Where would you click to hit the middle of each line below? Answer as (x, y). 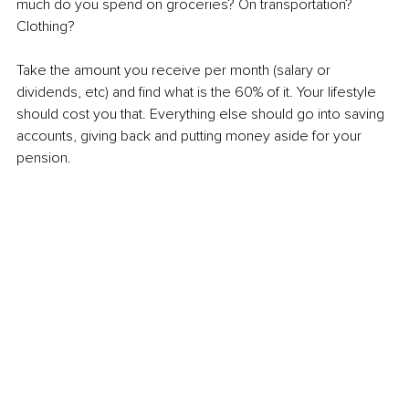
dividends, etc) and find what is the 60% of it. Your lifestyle (198, 92)
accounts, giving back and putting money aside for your (191, 136)
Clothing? (46, 26)
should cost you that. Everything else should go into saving (202, 114)
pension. (44, 157)
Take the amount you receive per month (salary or (175, 70)
